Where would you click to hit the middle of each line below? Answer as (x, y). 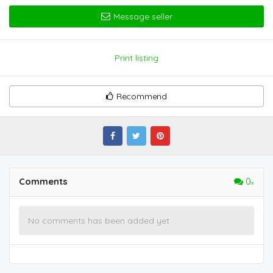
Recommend (141, 96)
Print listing (136, 58)
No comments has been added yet (99, 221)
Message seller (141, 16)
